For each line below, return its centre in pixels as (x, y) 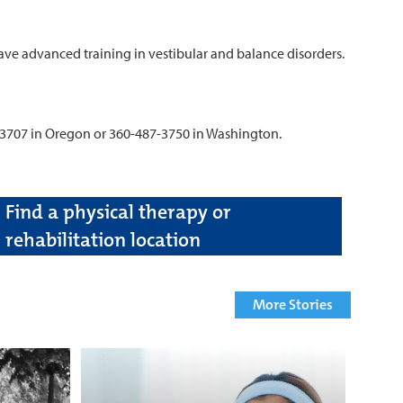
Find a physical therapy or (118, 212)
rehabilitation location (103, 240)
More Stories (293, 304)
